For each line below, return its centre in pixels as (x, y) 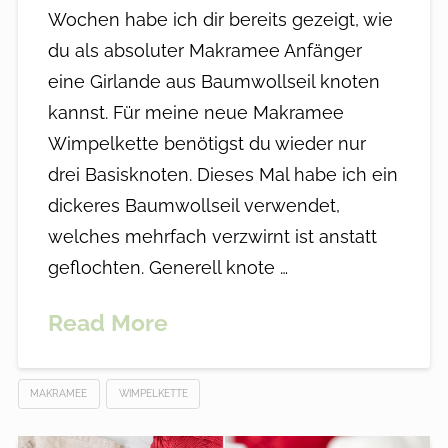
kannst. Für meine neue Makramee (195, 113)
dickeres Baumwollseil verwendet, (193, 206)
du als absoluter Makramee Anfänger (204, 51)
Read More (107, 323)
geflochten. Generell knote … (167, 268)
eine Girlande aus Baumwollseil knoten (213, 82)
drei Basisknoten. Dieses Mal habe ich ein (222, 175)
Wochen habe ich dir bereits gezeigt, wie (220, 20)
